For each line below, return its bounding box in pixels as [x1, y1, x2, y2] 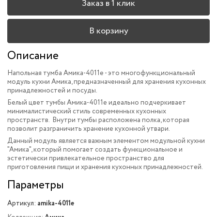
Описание [7, 48, 59, 64]
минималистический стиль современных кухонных [7, 107, 166, 116]
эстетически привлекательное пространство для [7, 154, 164, 163]
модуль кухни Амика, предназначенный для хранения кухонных [7, 77, 206, 87]
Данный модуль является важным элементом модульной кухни [7, 136, 205, 146]
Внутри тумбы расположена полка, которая [51, 115, 189, 125]
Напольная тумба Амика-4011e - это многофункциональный [7, 68, 195, 78]
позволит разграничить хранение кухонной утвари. [7, 124, 171, 134]
